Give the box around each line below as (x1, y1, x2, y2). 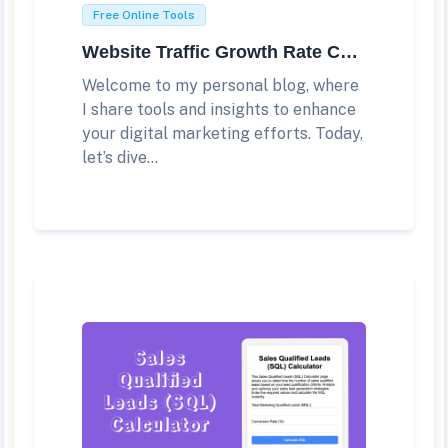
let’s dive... (82, 148, 158, 168)
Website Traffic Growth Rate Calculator (340, 42, 358, 63)
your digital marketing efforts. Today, (82, 124, 363, 144)
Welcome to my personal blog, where (82, 76, 359, 96)
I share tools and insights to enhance (82, 100, 356, 120)
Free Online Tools (93, 8, 195, 23)
